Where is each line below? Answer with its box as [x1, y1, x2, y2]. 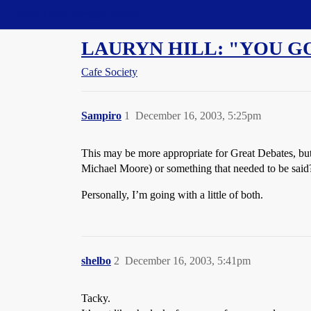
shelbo [81, 255, 111, 267]
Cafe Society [81, 66, 137, 78]
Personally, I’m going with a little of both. [81, 189, 263, 201]
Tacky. [81, 292, 110, 304]
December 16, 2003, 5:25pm [135, 110, 261, 121]
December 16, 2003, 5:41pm [125, 255, 251, 267]
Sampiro [81, 110, 121, 121]
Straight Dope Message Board [7, 8, 139, 20]
